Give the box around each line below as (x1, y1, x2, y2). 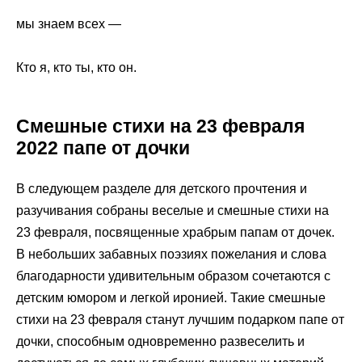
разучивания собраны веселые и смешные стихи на (16, 204, 329, 218)
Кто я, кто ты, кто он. (16, 61, 137, 75)
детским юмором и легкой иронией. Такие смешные (16, 291, 326, 305)
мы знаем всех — (16, 17, 121, 32)
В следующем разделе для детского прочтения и (16, 182, 307, 196)
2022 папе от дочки (16, 137, 190, 159)
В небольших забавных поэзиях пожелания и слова (16, 247, 326, 262)
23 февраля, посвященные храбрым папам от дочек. (16, 225, 335, 240)
